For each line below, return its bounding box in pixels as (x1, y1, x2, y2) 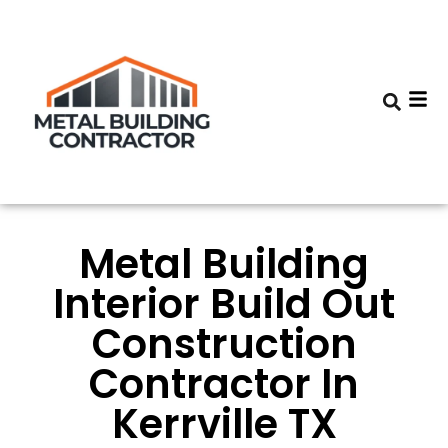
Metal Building (79, 236, 369, 292)
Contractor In (89, 356, 359, 412)
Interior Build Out (53, 276, 395, 332)
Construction (91, 316, 357, 372)
